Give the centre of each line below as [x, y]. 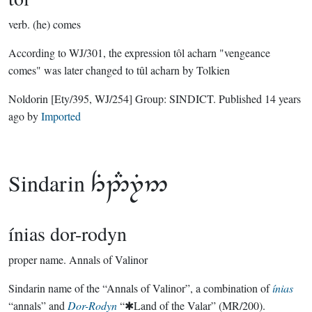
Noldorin [30, 99]
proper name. [37, 259]
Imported [61, 116]
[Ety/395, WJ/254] [92, 99]
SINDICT [191, 99]
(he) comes [57, 24]
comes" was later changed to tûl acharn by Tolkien [119, 70]
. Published [239, 99]
